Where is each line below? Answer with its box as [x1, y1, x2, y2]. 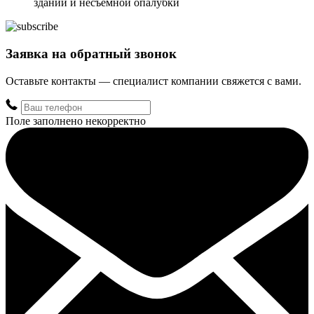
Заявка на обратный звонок [6, 46, 177, 61]
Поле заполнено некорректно [6, 114, 146, 127]
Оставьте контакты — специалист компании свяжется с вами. [6, 74, 301, 87]
